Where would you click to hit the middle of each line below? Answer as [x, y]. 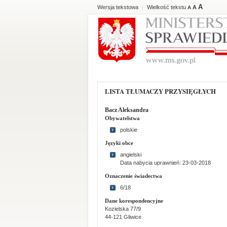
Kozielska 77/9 [123, 209]
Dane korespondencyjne [134, 201]
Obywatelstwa [122, 118]
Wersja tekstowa [118, 7]
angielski [131, 155]
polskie [129, 130]
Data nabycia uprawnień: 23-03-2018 [165, 163]
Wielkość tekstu [167, 7]
